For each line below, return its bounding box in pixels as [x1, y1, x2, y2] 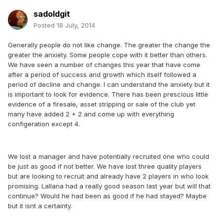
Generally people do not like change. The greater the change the [8, 41, 210, 49]
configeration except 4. [8, 120, 80, 128]
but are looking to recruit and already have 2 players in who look [8, 172, 209, 181]
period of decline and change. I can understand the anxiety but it [8, 80, 210, 89]
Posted [34, 21, 57, 30]
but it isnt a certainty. [8, 202, 72, 210]
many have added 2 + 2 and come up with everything [8, 110, 174, 118]
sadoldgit [34, 9, 70, 19]
